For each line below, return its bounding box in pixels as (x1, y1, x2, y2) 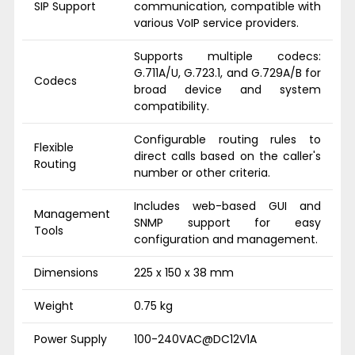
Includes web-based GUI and (134, 197, 321, 214)
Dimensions (34, 264, 98, 281)
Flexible (34, 139, 74, 155)
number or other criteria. (134, 164, 270, 181)
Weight (34, 297, 74, 314)
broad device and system (134, 81, 321, 97)
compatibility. (134, 97, 209, 114)
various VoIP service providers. (134, 14, 299, 31)
